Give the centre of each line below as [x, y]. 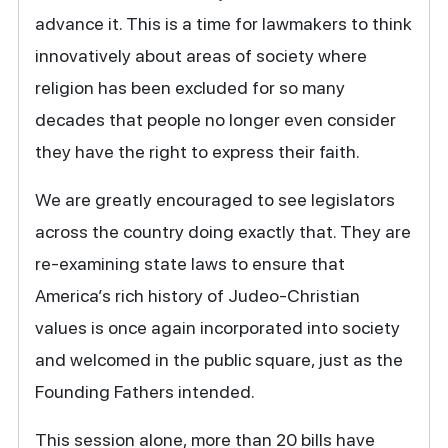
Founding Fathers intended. [145, 392]
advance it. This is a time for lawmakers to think [224, 24]
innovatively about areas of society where [201, 56]
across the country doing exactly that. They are [223, 232]
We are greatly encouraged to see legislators [215, 200]
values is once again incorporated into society [218, 328]
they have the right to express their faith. [198, 152]
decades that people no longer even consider [216, 120]
